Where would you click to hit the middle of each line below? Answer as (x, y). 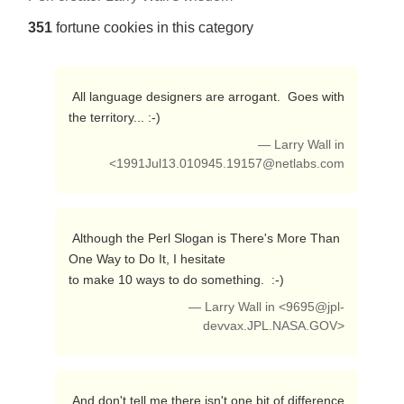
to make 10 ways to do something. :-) (178, 280)
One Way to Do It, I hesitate (147, 259)
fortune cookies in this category (152, 28)
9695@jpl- (316, 307)
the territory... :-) (116, 117)
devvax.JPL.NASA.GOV (271, 326)
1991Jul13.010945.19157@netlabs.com (231, 164)
